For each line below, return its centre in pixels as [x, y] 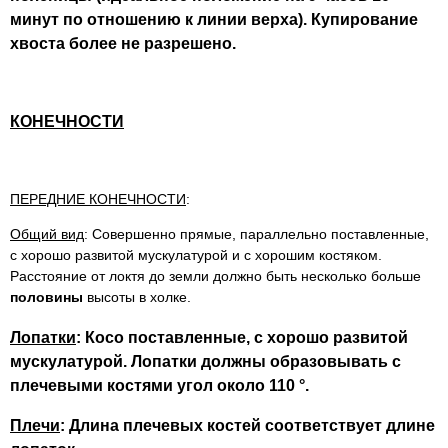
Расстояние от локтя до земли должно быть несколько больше [215, 276]
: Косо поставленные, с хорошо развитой [242, 336]
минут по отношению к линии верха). [160, 18]
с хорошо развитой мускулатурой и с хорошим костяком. [196, 255]
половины [46, 297]
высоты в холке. [137, 297]
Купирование [364, 18]
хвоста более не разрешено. [123, 42]
